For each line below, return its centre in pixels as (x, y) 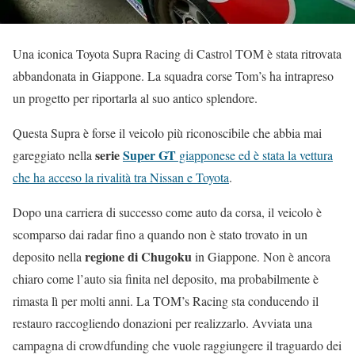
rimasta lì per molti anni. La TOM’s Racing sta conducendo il (166, 301)
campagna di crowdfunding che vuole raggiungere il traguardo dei (177, 345)
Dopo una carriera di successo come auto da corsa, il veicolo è (167, 212)
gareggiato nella (54, 155)
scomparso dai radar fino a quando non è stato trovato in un (160, 234)
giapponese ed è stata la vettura (254, 155)
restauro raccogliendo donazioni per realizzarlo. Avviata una (162, 323)
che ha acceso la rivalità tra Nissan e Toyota (121, 177)
